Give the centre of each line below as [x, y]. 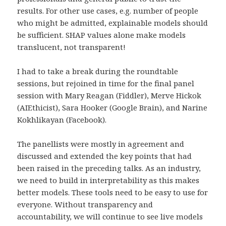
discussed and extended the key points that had [105, 156]
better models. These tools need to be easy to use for [113, 192]
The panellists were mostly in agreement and [101, 144]
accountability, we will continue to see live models [110, 217]
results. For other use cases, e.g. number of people [108, 11]
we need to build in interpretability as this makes [108, 180]
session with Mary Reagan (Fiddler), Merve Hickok [109, 96]
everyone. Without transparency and [85, 205]
